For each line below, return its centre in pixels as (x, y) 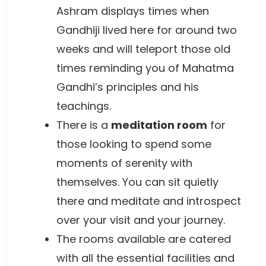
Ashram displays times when (133, 11)
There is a (84, 125)
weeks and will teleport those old (143, 49)
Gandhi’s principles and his (128, 87)
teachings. (84, 106)
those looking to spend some (134, 144)
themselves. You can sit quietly (137, 182)
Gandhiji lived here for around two (147, 30)
